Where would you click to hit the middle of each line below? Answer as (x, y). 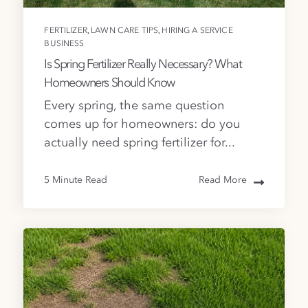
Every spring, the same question (134, 106)
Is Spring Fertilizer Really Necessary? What (143, 64)
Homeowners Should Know (109, 83)
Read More (222, 180)
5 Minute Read (76, 180)
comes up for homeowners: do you (142, 124)
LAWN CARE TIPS (125, 31)
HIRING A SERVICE (197, 31)
